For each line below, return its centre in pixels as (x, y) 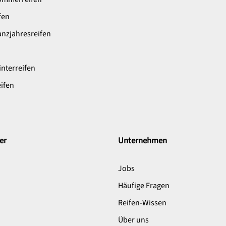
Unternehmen (143, 140)
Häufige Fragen (144, 185)
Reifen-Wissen (142, 203)
